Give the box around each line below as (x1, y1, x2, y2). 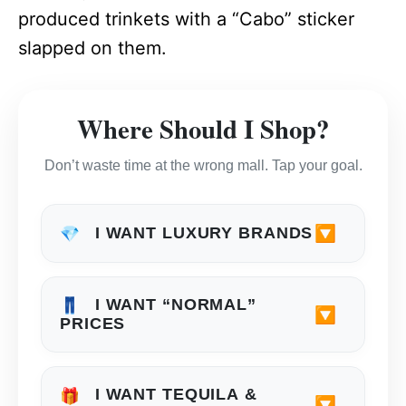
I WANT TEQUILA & (89, 385, 257, 404)
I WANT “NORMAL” (89, 295, 256, 314)
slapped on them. (18, 36, 167, 59)
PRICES (60, 314, 126, 333)
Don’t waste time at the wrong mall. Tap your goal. (43, 157, 362, 173)
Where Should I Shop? (77, 109, 329, 148)
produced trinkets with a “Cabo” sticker (18, 7, 354, 30)
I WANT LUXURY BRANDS (89, 223, 314, 242)
